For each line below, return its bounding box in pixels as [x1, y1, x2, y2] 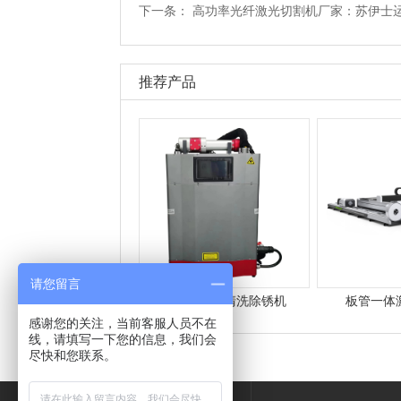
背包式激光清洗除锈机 [161, 294, 287, 308]
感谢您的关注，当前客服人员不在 [29, 316, 217, 330]
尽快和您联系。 [29, 348, 116, 363]
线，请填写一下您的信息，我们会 [29, 332, 217, 346]
